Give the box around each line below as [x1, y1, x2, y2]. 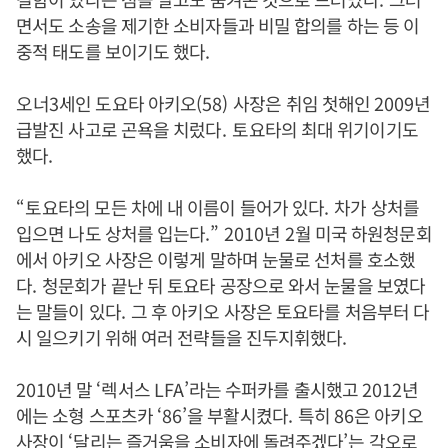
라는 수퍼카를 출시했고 [188, 376, 363, 402]
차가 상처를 [334, 194, 419, 220]
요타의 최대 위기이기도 [248, 116, 418, 142]
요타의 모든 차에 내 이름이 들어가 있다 [42, 194, 325, 220]
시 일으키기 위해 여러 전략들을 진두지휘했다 [16, 324, 343, 350]
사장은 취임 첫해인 [233, 90, 375, 116]
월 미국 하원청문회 [294, 220, 432, 246]
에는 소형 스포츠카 [16, 402, 158, 428]
